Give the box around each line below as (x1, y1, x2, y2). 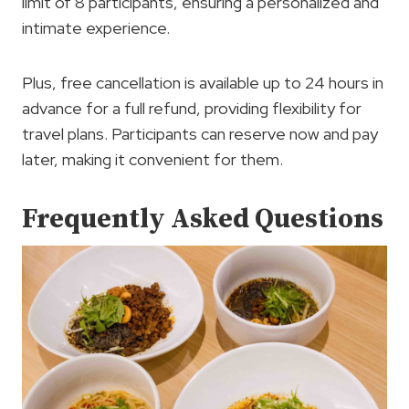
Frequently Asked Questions (22, 202, 383, 237)
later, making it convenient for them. (22, 149, 283, 171)
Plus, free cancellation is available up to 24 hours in (22, 72, 383, 94)
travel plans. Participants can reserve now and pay (22, 123, 378, 145)
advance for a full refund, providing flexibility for (22, 98, 362, 120)
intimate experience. (22, 17, 170, 39)
